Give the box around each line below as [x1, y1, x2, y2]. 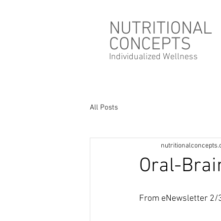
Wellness [163, 52, 198, 62]
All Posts [90, 103, 118, 112]
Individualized [109, 52, 163, 62]
